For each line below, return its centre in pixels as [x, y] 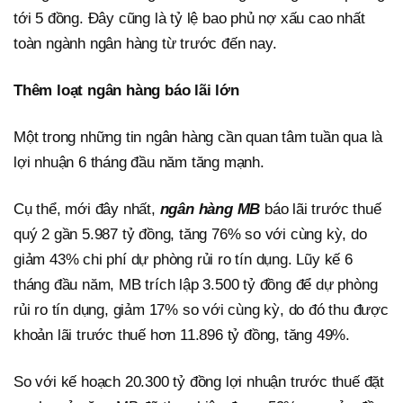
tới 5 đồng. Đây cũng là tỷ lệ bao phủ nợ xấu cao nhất [189, 18]
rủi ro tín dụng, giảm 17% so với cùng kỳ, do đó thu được [201, 309]
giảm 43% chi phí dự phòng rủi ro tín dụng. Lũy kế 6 [183, 259]
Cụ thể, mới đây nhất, [85, 209]
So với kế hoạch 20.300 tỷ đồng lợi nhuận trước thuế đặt [199, 381]
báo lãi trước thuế [321, 209]
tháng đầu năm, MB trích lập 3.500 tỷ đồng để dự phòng [196, 284]
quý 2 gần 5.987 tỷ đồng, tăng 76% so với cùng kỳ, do [190, 234]
